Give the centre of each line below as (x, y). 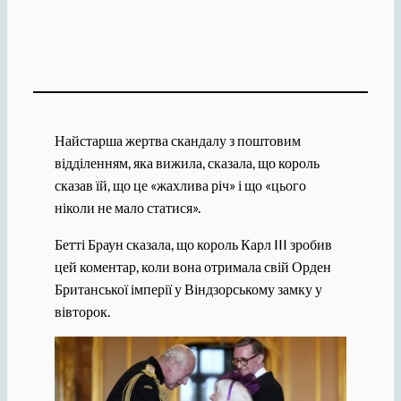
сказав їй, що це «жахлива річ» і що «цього (180, 184)
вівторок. (82, 311)
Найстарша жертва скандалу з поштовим (177, 140)
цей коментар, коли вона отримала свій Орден (192, 266)
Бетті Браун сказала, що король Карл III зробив (193, 243)
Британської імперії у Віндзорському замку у (188, 288)
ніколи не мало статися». (127, 207)
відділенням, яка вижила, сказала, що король (187, 162)
